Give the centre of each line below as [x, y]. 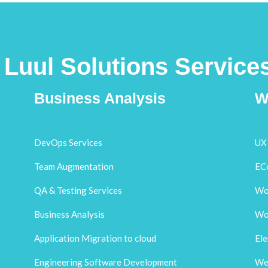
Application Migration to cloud [95, 238]
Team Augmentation [74, 167]
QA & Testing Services [78, 191]
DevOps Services [68, 143]
